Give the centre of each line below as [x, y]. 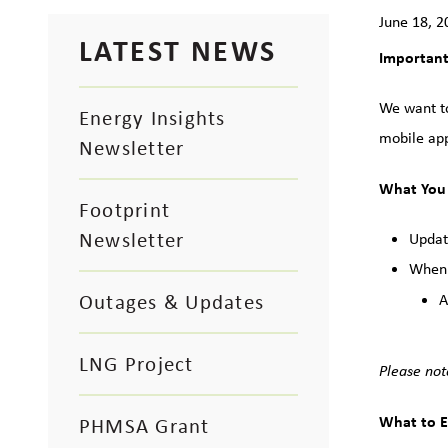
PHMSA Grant [144, 426]
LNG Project [136, 364]
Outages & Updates [172, 302]
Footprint [125, 210]
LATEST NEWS [178, 50]
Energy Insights [152, 118]
